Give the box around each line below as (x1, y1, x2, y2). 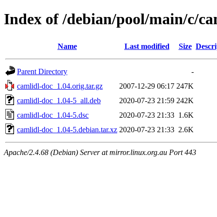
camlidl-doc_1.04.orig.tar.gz (17, 81, 103, 90)
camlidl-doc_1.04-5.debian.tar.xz (17, 125, 117, 134)
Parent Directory (17, 67, 67, 76)
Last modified (124, 42, 170, 50)
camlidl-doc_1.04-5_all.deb (17, 96, 101, 105)
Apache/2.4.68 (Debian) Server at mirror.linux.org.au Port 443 (4, 148, 196, 156)
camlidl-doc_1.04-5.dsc (17, 110, 89, 119)
